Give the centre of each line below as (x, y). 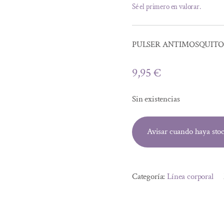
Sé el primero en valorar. (166, 7)
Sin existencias (156, 99)
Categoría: (149, 176)
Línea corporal (190, 176)
